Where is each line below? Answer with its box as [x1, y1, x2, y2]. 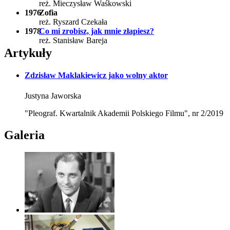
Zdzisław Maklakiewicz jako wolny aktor [25, 71, 168, 80]
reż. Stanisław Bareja [39, 36, 107, 45]
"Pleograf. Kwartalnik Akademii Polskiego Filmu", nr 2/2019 [25, 108, 223, 118]
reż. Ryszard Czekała [39, 17, 107, 27]
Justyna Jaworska [25, 91, 81, 100]
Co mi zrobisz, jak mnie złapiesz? [39, 27, 154, 36]
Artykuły [4, 46, 52, 60]
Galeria [4, 128, 45, 142]
